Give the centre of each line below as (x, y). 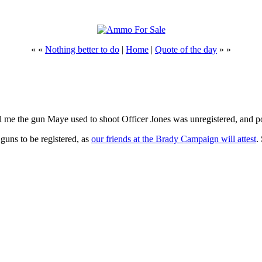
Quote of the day (186, 49)
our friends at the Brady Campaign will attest (174, 139)
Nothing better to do (82, 49)
